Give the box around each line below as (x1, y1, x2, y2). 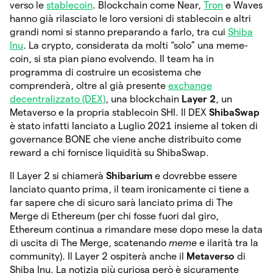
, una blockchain (105, 93, 182, 104)
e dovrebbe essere (152, 170, 237, 181)
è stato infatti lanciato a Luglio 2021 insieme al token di (10, 120, 258, 131)
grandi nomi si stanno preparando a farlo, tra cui (10, 26, 228, 37)
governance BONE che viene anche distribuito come (10, 133, 241, 144)
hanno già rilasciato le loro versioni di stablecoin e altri (10, 13, 251, 24)
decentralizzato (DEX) (10, 93, 105, 104)
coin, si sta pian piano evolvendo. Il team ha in (10, 53, 214, 64)
